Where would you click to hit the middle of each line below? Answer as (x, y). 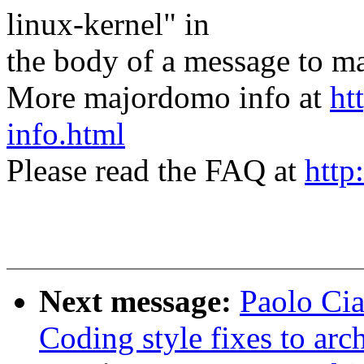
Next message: (139, 301)
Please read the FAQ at (156, 171)
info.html (66, 134)
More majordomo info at (168, 97)
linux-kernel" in (108, 24)
